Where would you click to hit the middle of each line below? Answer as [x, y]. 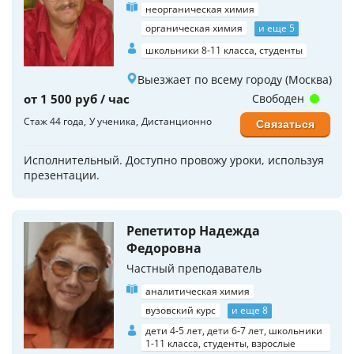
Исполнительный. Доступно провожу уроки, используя [174, 160]
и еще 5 [277, 28]
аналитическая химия [198, 291]
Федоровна [164, 248]
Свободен [279, 98]
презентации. [62, 175]
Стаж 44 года [54, 121]
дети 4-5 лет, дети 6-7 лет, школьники [234, 331]
